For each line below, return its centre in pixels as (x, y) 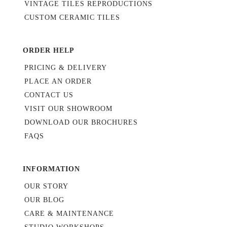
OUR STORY (46, 186)
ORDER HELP (49, 51)
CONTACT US (49, 95)
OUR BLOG (44, 200)
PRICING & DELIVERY (66, 68)
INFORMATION (51, 169)
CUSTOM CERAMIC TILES (72, 18)
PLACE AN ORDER (58, 82)
